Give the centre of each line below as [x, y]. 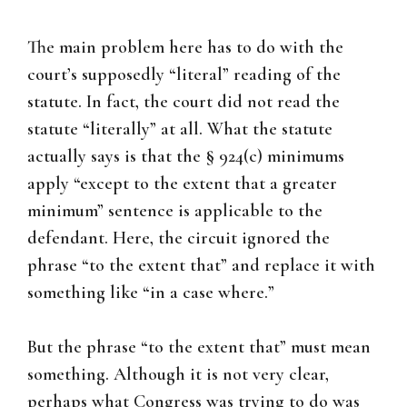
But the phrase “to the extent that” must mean [199, 347]
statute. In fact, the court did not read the [184, 102]
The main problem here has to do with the [185, 48]
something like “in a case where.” [151, 293]
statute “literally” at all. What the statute [180, 129]
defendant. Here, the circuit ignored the [179, 238]
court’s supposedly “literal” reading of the [184, 75]
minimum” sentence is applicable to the [175, 211]
